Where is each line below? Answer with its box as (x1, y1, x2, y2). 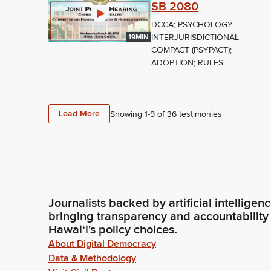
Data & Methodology (48, 252, 136, 265)
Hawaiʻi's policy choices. (48, 223, 177, 238)
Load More (59, 108, 100, 119)
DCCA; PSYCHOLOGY (151, 19, 233, 30)
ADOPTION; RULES (151, 57, 224, 68)
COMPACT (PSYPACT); (151, 45, 232, 56)
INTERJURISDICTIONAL (151, 32, 240, 43)
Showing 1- (110, 108, 150, 119)
